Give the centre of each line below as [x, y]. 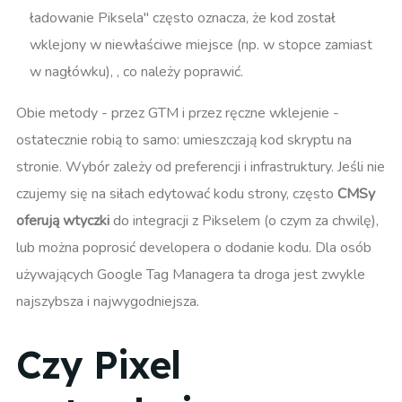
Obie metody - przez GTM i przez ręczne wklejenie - [178, 114]
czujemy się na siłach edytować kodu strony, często [177, 194]
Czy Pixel [98, 364]
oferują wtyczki [63, 221]
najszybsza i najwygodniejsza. [108, 302]
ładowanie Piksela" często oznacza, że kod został [183, 18]
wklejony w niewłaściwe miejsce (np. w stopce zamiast [201, 45]
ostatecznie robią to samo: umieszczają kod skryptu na [184, 140]
